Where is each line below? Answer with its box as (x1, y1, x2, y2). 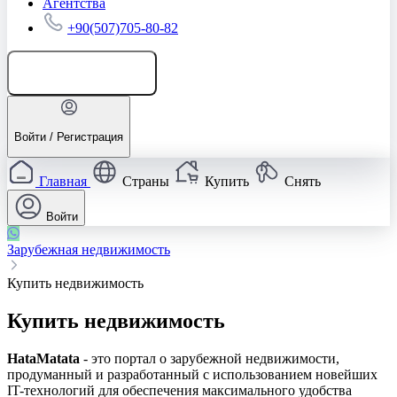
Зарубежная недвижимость (7, 242, 170, 258)
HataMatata (7, 351, 80, 367)
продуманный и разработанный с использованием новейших (7, 367, 378, 383)
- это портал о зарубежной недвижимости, (80, 351, 339, 367)
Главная (39, 174, 87, 190)
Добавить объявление (32, 66, 150, 80)
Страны (122, 174, 169, 190)
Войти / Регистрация (14, 129, 123, 144)
